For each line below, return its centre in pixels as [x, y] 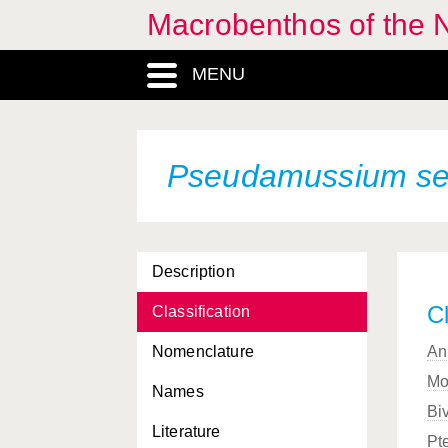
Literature [186, 431]
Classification [201, 311]
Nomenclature [203, 351]
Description [193, 271]
